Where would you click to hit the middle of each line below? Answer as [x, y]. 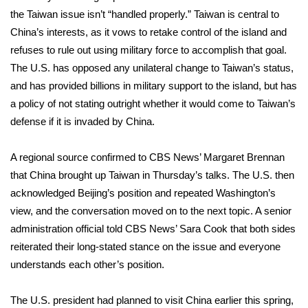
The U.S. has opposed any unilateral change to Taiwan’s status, [152, 68]
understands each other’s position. [87, 264]
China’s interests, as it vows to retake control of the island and [148, 32]
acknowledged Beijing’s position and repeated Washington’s [143, 193]
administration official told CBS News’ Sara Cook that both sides [153, 229]
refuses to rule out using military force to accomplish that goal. [148, 50]
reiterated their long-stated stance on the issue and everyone [145, 246]
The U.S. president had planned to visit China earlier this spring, [152, 300]
